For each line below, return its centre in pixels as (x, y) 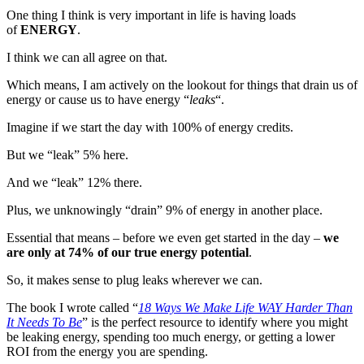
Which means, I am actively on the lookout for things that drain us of (182, 84)
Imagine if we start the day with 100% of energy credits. (153, 127)
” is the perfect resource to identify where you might (215, 322)
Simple (262, 11)
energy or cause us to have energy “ (98, 99)
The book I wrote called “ (72, 307)
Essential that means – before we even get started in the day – (165, 237)
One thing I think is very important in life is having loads (151, 15)
